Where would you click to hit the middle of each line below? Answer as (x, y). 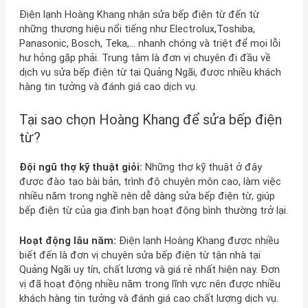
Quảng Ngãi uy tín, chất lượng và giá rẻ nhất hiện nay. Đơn (149, 270)
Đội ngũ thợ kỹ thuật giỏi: (80, 167)
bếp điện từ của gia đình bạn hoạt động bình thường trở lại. (153, 210)
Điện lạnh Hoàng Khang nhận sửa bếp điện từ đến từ (139, 15)
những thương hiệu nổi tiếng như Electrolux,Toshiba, (137, 29)
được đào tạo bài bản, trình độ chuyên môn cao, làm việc (150, 181)
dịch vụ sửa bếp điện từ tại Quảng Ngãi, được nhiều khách (150, 73)
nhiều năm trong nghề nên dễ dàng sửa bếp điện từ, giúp (147, 196)
